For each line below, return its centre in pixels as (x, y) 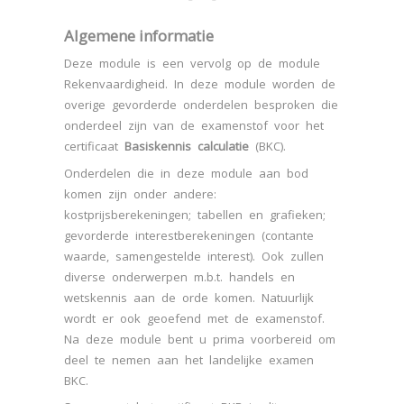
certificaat (95, 147)
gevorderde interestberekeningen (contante (189, 235)
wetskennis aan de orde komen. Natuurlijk (189, 297)
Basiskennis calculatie (187, 147)
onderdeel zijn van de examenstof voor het (194, 126)
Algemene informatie (139, 36)
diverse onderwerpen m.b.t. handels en (180, 276)
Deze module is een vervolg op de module (193, 64)
